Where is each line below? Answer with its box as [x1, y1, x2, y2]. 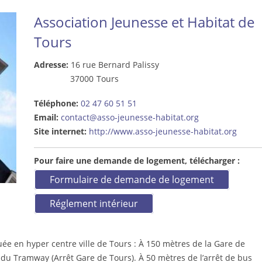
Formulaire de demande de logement [49, 173, 214, 186]
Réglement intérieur [49, 197, 138, 210]
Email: [33, 112, 61, 123]
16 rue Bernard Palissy [70, 59, 159, 70]
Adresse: [33, 59, 71, 70]
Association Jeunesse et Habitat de [33, 12, 254, 32]
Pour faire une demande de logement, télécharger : [33, 155, 242, 166]
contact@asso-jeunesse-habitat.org [60, 112, 199, 123]
